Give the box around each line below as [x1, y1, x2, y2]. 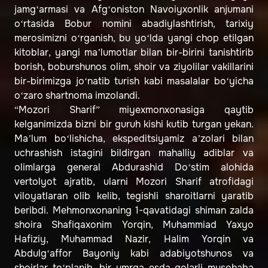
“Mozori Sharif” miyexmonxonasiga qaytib [14, 103, 254, 117]
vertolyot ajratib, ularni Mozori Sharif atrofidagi [14, 175, 254, 188]
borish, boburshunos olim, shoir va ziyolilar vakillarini [14, 60, 254, 74]
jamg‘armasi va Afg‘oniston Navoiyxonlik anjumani [14, 3, 254, 16]
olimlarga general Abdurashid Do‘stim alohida [14, 161, 254, 174]
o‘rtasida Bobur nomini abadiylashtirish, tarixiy [14, 17, 254, 31]
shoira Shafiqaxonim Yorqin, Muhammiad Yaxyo [14, 218, 254, 232]
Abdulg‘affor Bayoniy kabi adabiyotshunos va [14, 247, 254, 260]
